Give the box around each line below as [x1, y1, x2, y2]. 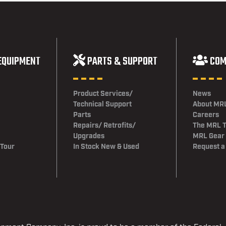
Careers [193, 110, 219, 120]
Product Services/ [73, 89, 133, 98]
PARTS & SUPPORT [87, 52, 157, 70]
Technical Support [73, 99, 132, 109]
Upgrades [73, 131, 104, 141]
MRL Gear [193, 131, 224, 141]
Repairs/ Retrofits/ [73, 121, 136, 130]
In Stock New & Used [73, 142, 139, 151]
